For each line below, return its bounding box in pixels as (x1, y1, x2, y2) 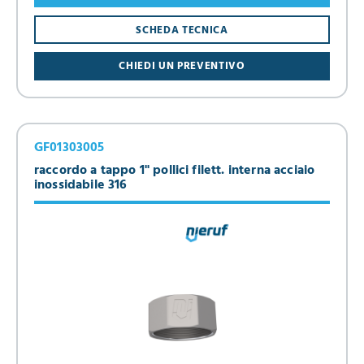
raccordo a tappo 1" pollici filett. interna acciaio (34, 160, 315, 182)
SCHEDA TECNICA (136, 21, 228, 39)
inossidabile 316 (34, 175, 128, 197)
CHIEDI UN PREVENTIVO (119, 58, 245, 76)
